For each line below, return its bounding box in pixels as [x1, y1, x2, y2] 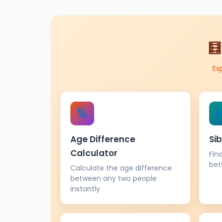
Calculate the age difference [70, 163, 172, 173]
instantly [70, 183, 100, 194]
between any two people [70, 173, 157, 183]
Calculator [70, 147, 117, 159]
